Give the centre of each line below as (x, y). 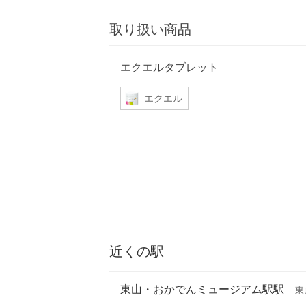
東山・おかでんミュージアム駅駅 (202, 289)
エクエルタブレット (169, 67)
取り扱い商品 (150, 30)
